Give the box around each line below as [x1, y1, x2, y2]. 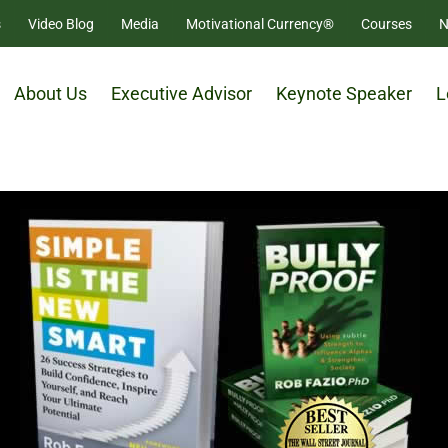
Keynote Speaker [276, 82, 413, 104]
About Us [14, 82, 88, 104]
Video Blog [27, 15, 94, 32]
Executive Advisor [111, 82, 253, 104]
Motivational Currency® [185, 15, 334, 32]
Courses [360, 15, 412, 32]
